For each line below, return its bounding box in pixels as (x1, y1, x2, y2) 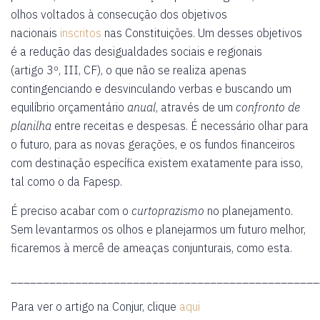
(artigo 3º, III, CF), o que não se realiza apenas (11, 63, 246, 77)
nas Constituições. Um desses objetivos (101, 26, 302, 40)
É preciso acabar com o (11, 204, 131, 218)
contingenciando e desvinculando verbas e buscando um (11, 81, 291, 96)
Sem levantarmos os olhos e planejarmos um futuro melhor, (11, 222, 306, 236)
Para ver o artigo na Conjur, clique (11, 299, 179, 314)
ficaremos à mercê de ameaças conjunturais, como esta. (11, 241, 292, 255)
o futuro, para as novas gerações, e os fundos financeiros (11, 137, 295, 151)
